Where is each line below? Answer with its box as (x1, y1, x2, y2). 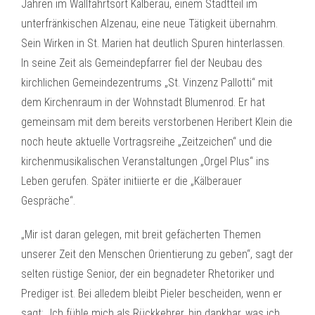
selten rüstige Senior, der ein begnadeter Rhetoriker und (21, 267, 274, 281)
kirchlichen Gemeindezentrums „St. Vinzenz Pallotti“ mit (21, 76, 273, 89)
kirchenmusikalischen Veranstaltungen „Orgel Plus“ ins (21, 155, 269, 168)
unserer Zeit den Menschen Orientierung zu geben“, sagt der (21, 247, 293, 261)
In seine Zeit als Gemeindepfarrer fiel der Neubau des (21, 56, 262, 70)
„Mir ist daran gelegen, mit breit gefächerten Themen (21, 228, 261, 241)
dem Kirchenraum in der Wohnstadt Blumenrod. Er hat (21, 96, 265, 109)
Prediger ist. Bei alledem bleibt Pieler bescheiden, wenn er (21, 287, 282, 300)
